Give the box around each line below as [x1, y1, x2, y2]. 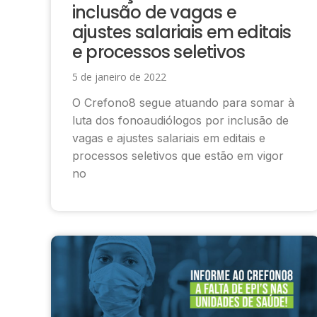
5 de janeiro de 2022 [72, 69, 166, 83]
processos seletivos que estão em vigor [72, 148, 284, 163]
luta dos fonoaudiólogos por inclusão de [72, 113, 289, 127]
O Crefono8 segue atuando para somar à [72, 95, 294, 110]
